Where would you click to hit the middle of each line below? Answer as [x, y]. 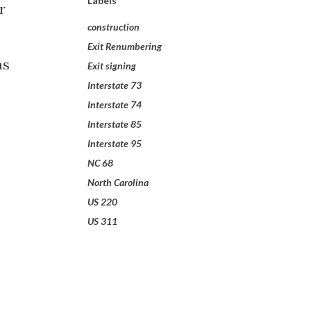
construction [114, 27]
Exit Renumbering [125, 46]
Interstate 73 [115, 85]
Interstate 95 [115, 143]
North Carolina [118, 182]
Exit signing [112, 66]
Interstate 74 [115, 104]
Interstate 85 [115, 124]
